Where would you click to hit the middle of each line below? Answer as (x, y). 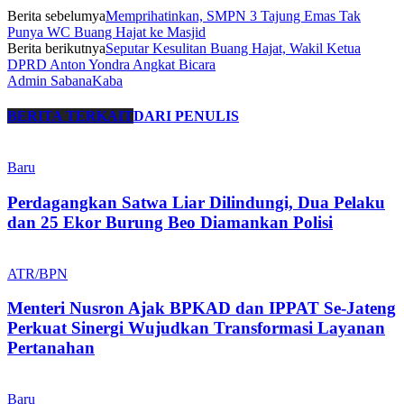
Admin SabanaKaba (65, 80)
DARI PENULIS (186, 115)
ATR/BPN (37, 273)
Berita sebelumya (56, 15)
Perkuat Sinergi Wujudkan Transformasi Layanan (196, 328)
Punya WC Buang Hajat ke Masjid (106, 32)
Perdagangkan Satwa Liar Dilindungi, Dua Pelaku (196, 202)
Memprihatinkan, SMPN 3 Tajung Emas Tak (233, 15)
